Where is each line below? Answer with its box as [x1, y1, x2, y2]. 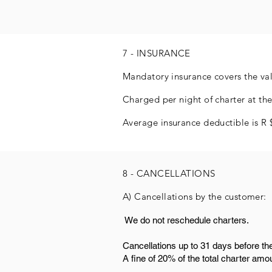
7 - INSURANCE [123, 47, 191, 59]
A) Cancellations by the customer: [123, 191, 267, 202]
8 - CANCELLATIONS [123, 168, 216, 179]
